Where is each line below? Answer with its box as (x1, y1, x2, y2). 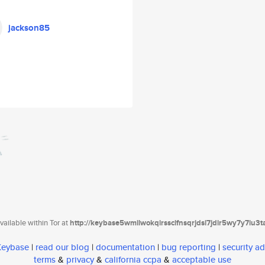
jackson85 (8, 21, 50, 34)
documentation (96, 241, 155, 254)
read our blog (35, 241, 89, 254)
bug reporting (161, 241, 216, 254)
